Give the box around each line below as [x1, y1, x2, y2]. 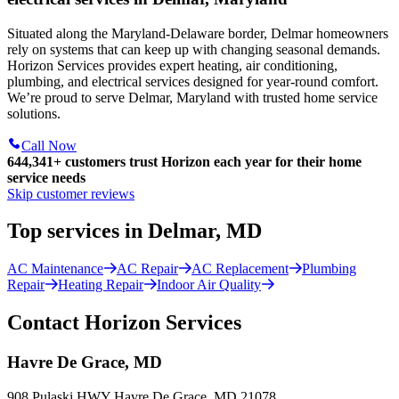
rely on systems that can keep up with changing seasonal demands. [7, 41, 380, 57]
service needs [7, 169, 85, 185]
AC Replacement [191, 261, 289, 277]
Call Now [21, 137, 77, 153]
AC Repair [117, 261, 178, 277]
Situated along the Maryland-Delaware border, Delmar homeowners [7, 25, 388, 41]
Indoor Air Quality [157, 277, 261, 293]
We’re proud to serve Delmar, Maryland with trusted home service [7, 89, 378, 105]
